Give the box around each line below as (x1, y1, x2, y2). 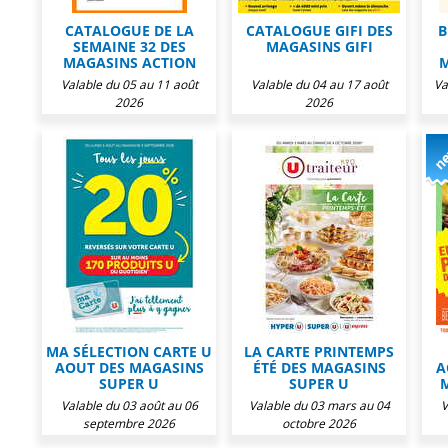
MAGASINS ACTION (62, 53, 196, 72)
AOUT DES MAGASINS (54, 358, 204, 377)
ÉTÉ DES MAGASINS (252, 358, 386, 377)
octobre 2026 (282, 415, 356, 432)
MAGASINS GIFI (265, 37, 373, 56)
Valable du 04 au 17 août (250, 76, 388, 93)
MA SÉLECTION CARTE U (46, 342, 212, 361)
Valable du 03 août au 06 (60, 397, 198, 414)
